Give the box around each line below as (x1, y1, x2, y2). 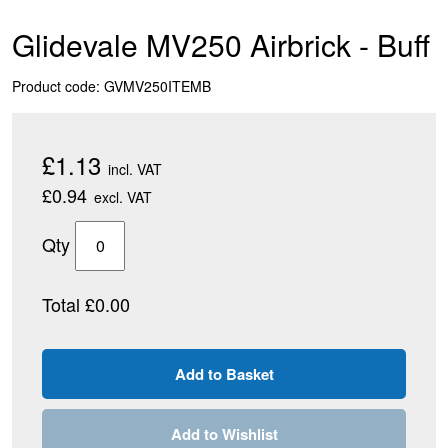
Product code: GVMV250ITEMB (12, 76, 211, 96)
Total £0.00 (42, 291, 130, 317)
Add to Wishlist (170, 423, 278, 445)
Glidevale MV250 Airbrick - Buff (12, 23, 430, 66)
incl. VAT (108, 159, 162, 179)
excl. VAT (94, 187, 152, 207)
